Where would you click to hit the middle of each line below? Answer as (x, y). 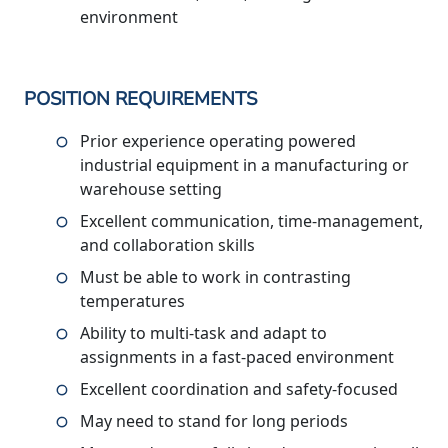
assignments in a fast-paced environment (237, 357)
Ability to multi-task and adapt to (203, 333)
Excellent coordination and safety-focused (239, 389)
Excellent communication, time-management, (251, 221)
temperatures (132, 301)
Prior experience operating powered (218, 141)
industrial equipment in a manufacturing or (244, 165)
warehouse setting (151, 189)
